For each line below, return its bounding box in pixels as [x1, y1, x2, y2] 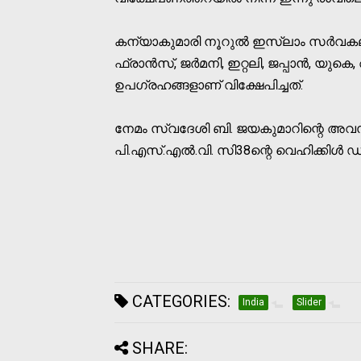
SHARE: [132, 338, 188, 358]
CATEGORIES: [128, 291, 230, 311]
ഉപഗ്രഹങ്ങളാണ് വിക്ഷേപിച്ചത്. [114, 77, 303, 93]
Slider [297, 296, 322, 308]
